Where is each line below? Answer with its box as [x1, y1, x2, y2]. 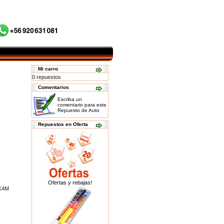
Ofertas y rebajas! [48, 179, 92, 185]
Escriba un [57, 96, 82, 102]
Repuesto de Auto [57, 107, 99, 113]
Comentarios [38, 84, 69, 90]
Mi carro [38, 66, 58, 71]
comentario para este [57, 102, 106, 107]
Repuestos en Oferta [38, 121, 88, 127]
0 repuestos [32, 74, 61, 80]
